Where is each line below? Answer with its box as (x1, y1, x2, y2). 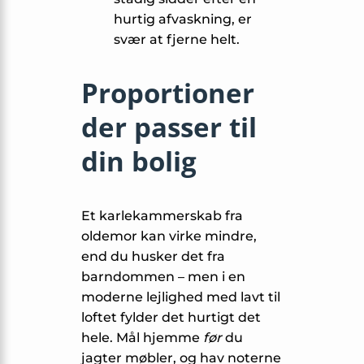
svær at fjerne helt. (114, 32, 240, 48)
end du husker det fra (81, 249, 225, 265)
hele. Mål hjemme (81, 330, 203, 346)
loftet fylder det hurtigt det (81, 310, 261, 326)
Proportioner (81, 75, 254, 112)
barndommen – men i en (81, 269, 245, 285)
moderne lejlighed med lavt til (81, 289, 280, 305)
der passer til (81, 109, 257, 146)
